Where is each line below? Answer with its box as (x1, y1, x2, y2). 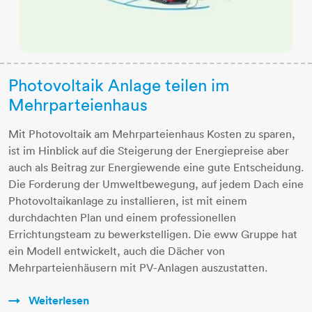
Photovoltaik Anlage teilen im (8, 75, 230, 96)
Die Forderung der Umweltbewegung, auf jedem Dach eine (8, 177, 304, 192)
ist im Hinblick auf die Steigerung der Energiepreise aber (8, 143, 289, 158)
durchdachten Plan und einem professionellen (8, 210, 236, 225)
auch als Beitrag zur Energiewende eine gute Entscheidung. (8, 160, 304, 175)
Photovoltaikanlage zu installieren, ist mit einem (8, 194, 247, 208)
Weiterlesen (26, 293, 89, 309)
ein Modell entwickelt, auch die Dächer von (8, 244, 225, 258)
